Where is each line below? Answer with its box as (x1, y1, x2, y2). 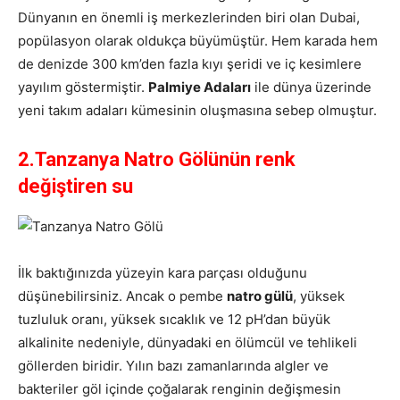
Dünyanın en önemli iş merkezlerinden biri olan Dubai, (18, 9, 360, 27)
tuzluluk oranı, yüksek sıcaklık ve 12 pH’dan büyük (18, 311, 330, 329)
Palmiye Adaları (148, 79, 251, 96)
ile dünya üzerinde (251, 79, 371, 96)
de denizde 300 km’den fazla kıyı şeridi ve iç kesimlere (18, 55, 362, 73)
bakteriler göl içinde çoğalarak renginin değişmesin (18, 380, 341, 398)
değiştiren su (18, 175, 133, 198)
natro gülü (227, 287, 293, 305)
